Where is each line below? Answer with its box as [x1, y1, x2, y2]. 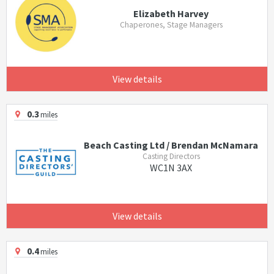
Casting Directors [142, 150, 200, 161]
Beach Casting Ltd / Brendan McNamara [84, 138, 259, 151]
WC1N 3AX [150, 161, 193, 174]
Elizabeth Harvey [133, 7, 209, 20]
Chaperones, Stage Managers [119, 20, 223, 31]
